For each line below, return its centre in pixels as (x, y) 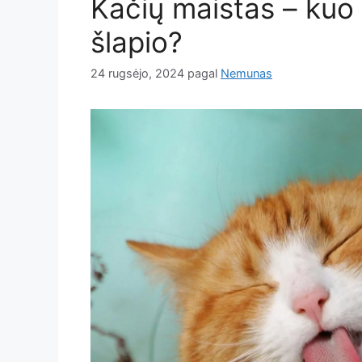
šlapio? (137, 42)
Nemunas (246, 74)
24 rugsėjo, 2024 (137, 74)
